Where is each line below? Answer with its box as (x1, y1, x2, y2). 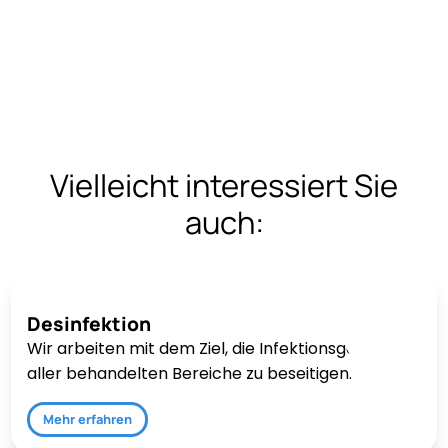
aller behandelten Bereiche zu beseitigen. (27, 361, 353, 385)
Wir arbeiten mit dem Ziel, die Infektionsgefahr (27, 336, 390, 360)
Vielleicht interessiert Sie (50, 163, 398, 206)
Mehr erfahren (43, 410, 133, 428)
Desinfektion (27, 310, 152, 337)
